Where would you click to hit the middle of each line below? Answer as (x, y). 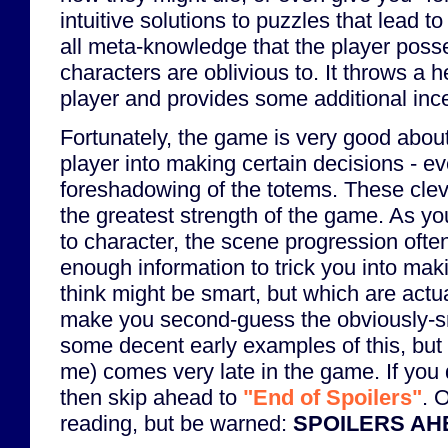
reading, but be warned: (176, 424)
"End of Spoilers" (332, 398)
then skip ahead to (151, 398)
